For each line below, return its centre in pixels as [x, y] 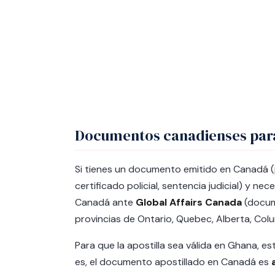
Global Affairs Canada [189, 202]
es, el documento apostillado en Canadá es [173, 262]
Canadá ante [105, 202]
